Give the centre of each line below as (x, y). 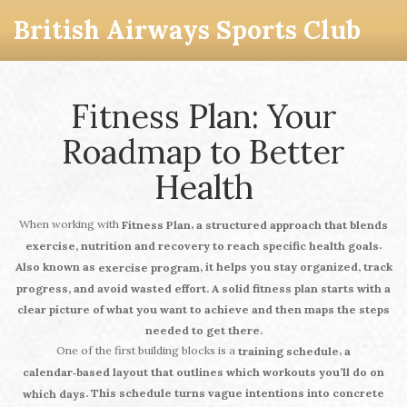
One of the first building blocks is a (147, 351)
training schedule (288, 352)
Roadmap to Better (203, 152)
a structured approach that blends (292, 225)
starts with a (354, 289)
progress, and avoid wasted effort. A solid (134, 289)
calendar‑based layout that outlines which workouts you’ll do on (203, 372)
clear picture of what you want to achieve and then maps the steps (203, 310)
